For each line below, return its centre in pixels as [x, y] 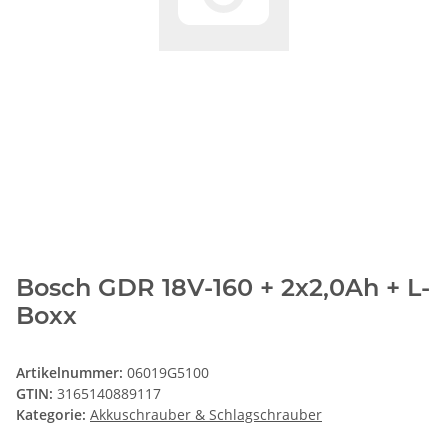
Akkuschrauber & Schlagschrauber [206, 415]
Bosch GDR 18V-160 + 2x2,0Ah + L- [223, 288]
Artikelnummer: [71, 373]
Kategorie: [53, 415]
